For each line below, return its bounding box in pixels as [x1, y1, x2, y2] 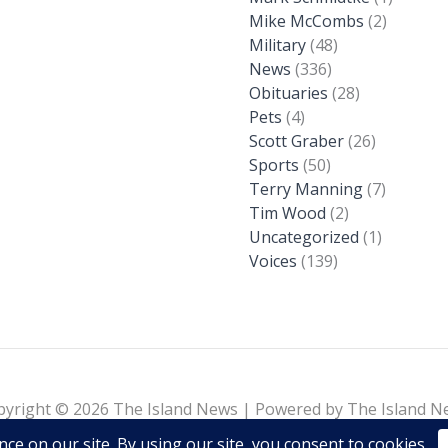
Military [249, 33, 306, 56]
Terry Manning [249, 177, 363, 200]
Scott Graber [249, 129, 344, 152]
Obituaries [249, 81, 328, 104]
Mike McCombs [249, 9, 364, 32]
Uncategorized [249, 225, 359, 248]
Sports [249, 153, 299, 176]
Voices [249, 249, 297, 272]
